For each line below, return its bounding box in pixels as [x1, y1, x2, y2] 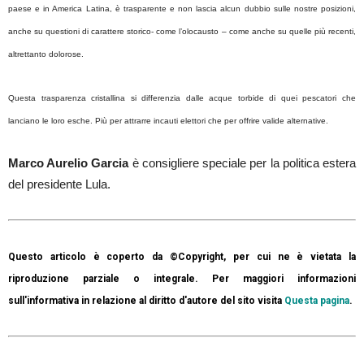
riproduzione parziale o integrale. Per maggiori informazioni [8, 272, 356, 284]
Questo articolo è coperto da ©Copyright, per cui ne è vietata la [8, 250, 356, 262]
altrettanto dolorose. [8, 49, 84, 58]
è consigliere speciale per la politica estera [128, 155, 357, 170]
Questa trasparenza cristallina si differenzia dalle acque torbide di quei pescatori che [8, 93, 356, 102]
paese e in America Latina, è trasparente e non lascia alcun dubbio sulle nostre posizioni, [8, 3, 356, 13]
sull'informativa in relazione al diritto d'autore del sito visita [8, 294, 282, 306]
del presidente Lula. [8, 176, 110, 191]
